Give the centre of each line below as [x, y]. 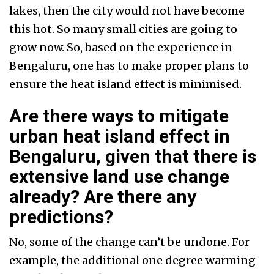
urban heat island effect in [120, 136]
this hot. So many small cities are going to [123, 29]
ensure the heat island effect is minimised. [125, 84]
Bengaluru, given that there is [133, 157]
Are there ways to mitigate [119, 116]
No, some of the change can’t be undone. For [129, 242]
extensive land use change [119, 177]
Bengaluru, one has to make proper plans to [129, 66]
